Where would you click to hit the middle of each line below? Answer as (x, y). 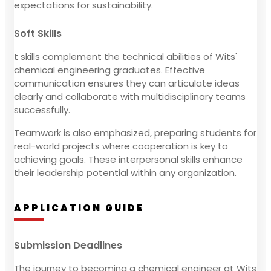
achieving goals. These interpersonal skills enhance (128, 159)
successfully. (42, 109)
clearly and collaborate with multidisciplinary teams (130, 96)
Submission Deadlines (68, 245)
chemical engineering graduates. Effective (109, 70)
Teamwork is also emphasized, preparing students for (135, 132)
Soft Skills (38, 33)
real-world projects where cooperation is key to (121, 146)
